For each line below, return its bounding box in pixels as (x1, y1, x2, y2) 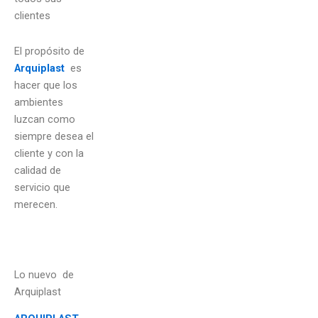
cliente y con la (14, 146, 84, 160)
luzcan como (14, 112, 75, 126)
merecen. (14, 197, 57, 211)
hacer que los (14, 78, 77, 92)
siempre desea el (14, 129, 94, 143)
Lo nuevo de (14, 268, 74, 282)
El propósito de (14, 44, 84, 57)
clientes (14, 9, 50, 23)
